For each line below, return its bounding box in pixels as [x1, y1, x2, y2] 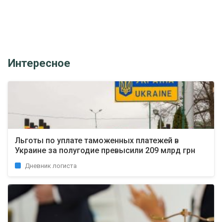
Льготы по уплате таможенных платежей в [15, 136, 179, 145]
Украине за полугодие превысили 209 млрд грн [15, 146, 195, 155]
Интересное [8, 57, 70, 69]
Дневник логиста [25, 162, 77, 169]
